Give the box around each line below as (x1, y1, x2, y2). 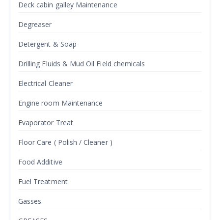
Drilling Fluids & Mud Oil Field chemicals (18, 59, 145, 68)
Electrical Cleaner (18, 79, 73, 88)
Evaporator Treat (18, 118, 73, 127)
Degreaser (18, 20, 52, 29)
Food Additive (18, 157, 62, 166)
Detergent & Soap (18, 39, 77, 49)
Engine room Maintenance (18, 98, 103, 108)
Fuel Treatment (18, 177, 68, 186)
